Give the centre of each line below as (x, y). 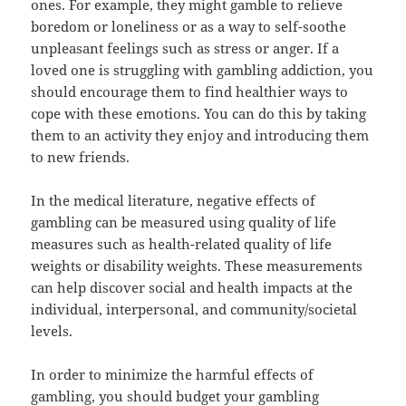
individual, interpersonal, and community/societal (194, 309)
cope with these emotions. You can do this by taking (199, 113)
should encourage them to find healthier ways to (190, 91)
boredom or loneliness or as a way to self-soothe (189, 26)
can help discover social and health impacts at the (192, 287)
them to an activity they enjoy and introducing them (200, 135)
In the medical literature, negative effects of (174, 200)
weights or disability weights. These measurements (197, 265)
